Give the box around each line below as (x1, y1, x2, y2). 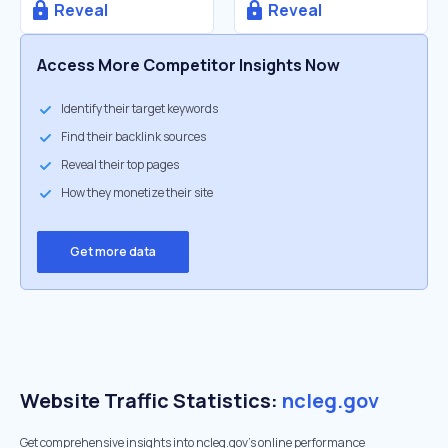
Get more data (70, 243, 156, 260)
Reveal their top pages (61, 156, 179, 173)
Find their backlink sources (61, 128, 206, 145)
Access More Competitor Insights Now (37, 54, 340, 76)
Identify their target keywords (61, 100, 218, 117)
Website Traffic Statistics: (20, 387, 282, 414)
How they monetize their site (61, 184, 213, 201)
